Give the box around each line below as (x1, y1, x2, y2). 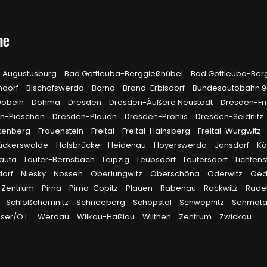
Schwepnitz (179, 197, 226, 208)
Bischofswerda (26, 82, 86, 94)
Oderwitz (207, 168, 244, 179)
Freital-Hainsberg (122, 125, 192, 136)
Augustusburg (2, 68, 58, 79)
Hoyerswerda (154, 139, 209, 151)
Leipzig (103, 154, 131, 165)
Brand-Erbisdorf (123, 82, 187, 94)
